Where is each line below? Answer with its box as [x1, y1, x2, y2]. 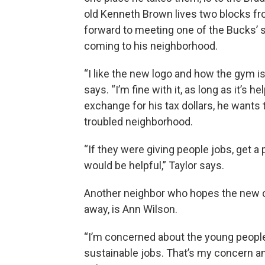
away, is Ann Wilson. [84, 203, 177, 215]
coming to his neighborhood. [84, 40, 218, 52]
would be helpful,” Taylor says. [84, 159, 224, 172]
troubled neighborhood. [84, 115, 193, 128]
